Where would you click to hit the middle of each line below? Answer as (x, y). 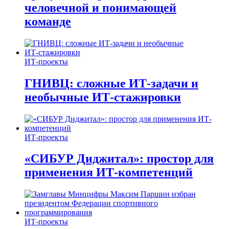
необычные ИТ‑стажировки (103, 97)
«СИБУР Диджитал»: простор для (119, 159)
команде (48, 21)
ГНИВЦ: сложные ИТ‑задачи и (111, 83)
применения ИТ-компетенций (109, 173)
